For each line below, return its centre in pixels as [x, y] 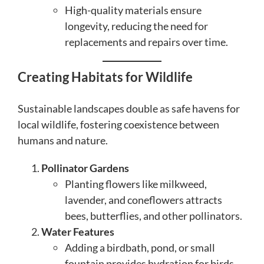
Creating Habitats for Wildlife [105, 77]
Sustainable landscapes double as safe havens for [129, 108]
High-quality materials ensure [133, 10]
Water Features [78, 231]
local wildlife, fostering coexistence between [118, 124]
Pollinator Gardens [85, 168]
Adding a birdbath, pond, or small [140, 247]
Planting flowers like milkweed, [136, 184]
